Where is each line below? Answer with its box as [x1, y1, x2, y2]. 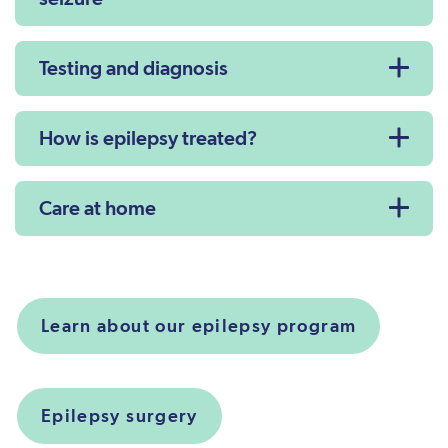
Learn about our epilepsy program [41, 315, 357, 336]
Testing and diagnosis [39, 56, 228, 80]
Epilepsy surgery [41, 405, 198, 426]
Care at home [39, 196, 156, 220]
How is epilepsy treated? [39, 126, 257, 150]
